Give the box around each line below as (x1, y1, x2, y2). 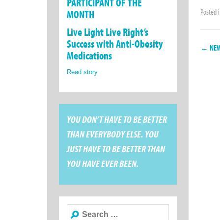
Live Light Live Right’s (67, 25, 148, 39)
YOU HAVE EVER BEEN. (67, 157, 139, 170)
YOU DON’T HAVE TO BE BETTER (67, 113, 167, 126)
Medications (67, 49, 112, 63)
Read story (67, 68, 98, 76)
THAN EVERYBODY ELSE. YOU (67, 128, 159, 140)
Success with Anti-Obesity (67, 37, 163, 51)
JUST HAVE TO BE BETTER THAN (67, 142, 165, 155)
